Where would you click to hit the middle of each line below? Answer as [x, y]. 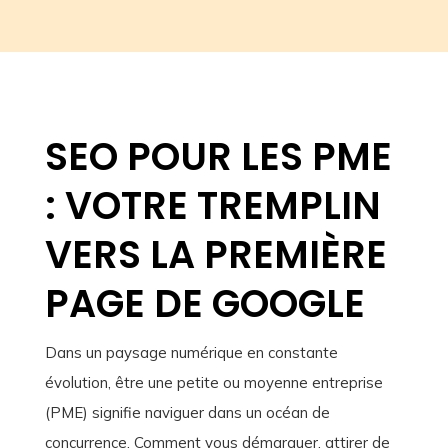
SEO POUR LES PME [218, 157]
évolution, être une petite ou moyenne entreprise [213, 383]
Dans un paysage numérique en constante [191, 353]
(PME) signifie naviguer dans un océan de [187, 413]
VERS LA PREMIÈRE [215, 255]
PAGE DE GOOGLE [204, 304]
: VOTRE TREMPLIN [212, 206]
